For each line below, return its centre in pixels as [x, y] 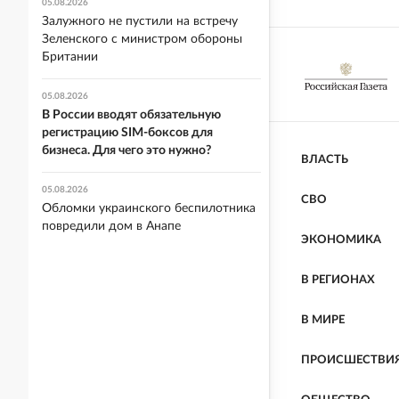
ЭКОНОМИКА [341, 240]
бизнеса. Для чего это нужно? [126, 151]
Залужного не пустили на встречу [140, 21]
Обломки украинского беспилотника [149, 208]
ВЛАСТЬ [325, 160]
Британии [70, 57]
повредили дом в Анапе [111, 226]
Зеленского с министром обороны [142, 39]
